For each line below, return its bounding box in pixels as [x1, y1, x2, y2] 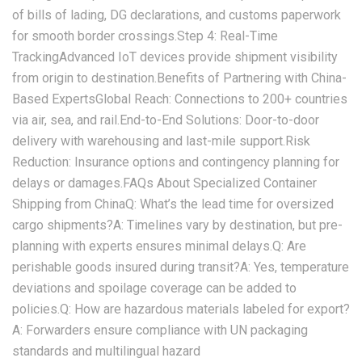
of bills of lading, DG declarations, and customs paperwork [12, 7, 341, 23]
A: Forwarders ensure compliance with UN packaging [12, 322, 308, 338]
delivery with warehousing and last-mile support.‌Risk [12, 133, 310, 149]
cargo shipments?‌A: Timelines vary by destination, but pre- [12, 217, 343, 233]
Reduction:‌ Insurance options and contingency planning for [12, 154, 339, 170]
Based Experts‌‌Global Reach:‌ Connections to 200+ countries [12, 91, 347, 107]
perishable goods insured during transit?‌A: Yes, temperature [12, 259, 349, 275]
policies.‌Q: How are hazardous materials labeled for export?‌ [12, 301, 350, 317]
